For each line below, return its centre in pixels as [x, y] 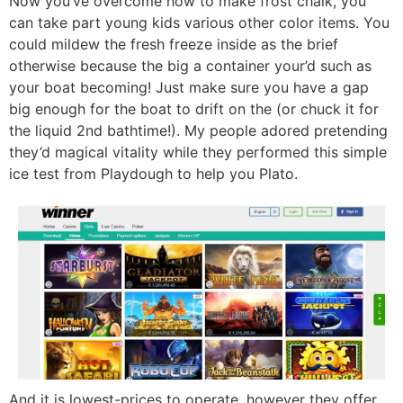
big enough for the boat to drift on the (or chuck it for [194, 108]
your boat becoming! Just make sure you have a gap [189, 87]
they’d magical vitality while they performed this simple [198, 152]
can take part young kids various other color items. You [199, 22]
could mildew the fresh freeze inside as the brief [174, 44]
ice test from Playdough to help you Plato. [153, 173]
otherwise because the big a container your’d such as [190, 65]
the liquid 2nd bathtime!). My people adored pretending [198, 130]
